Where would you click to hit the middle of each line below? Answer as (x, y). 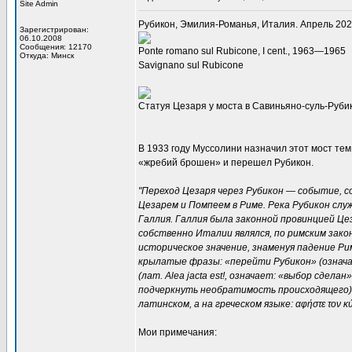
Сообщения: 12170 (56, 47)
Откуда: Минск (47, 55)
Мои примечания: (178, 332)
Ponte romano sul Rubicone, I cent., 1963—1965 (242, 51)
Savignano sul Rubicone (191, 65)
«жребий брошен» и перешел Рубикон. (226, 163)
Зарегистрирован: (54, 29)
